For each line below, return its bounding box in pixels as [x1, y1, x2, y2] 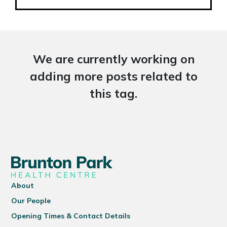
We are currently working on [32, 52, 195, 67]
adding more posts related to [29, 69, 198, 84]
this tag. [90, 86, 137, 101]
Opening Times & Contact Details [11, 211, 131, 221]
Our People [11, 196, 51, 206]
